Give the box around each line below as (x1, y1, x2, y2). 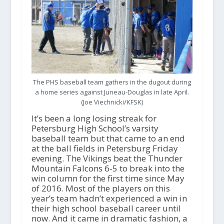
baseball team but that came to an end (31, 132, 185, 144)
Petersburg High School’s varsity (31, 122, 158, 134)
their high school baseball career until (31, 202, 181, 214)
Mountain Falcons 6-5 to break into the (31, 162, 184, 174)
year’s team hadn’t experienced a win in (31, 192, 187, 204)
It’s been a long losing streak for (31, 112, 156, 124)
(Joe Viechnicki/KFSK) (80, 97, 143, 106)
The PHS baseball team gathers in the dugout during (32, 77, 191, 86)
